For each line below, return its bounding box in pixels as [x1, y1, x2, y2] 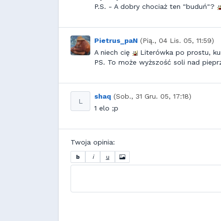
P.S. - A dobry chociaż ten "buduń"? [94, 2, 217, 10]
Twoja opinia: [71, 138, 115, 146]
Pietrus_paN [94, 37, 138, 44]
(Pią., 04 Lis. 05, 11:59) [140, 37, 214, 44]
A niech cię [94, 48, 132, 56]
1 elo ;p [94, 104, 118, 112]
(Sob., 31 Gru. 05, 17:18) [113, 92, 191, 100]
